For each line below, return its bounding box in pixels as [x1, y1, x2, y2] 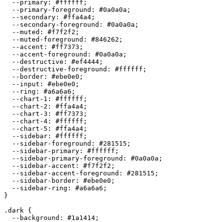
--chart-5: [4, 124, 55, 132]
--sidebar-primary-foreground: [4, 154, 131, 162]
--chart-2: [4, 102, 55, 110]
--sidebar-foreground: [4, 139, 99, 147]
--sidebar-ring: [4, 184, 75, 192]
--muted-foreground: [4, 35, 91, 43]
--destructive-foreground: [4, 65, 115, 73]
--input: [4, 80, 48, 88]
